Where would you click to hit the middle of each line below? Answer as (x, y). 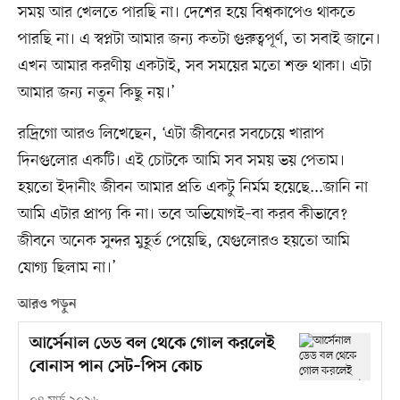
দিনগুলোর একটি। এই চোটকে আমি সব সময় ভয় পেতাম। (181, 160)
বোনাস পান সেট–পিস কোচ (116, 367)
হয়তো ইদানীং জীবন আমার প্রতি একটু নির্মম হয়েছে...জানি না (192, 187)
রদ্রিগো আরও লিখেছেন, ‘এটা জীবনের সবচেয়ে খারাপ (171, 133)
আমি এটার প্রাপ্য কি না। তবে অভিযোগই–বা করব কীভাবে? (182, 214)
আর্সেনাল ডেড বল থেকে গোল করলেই (152, 344)
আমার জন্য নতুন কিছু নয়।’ (96, 92)
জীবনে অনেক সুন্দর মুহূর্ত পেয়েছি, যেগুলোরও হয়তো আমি (183, 241)
